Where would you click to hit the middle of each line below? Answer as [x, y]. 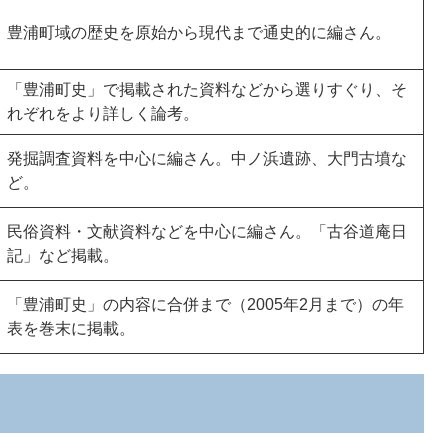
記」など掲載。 [63, 255]
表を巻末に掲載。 [71, 328]
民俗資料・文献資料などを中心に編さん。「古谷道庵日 [207, 231]
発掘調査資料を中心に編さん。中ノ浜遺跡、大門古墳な [207, 158]
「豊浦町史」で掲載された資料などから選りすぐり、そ [207, 89]
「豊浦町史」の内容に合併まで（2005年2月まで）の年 [205, 304]
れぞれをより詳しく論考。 [103, 113]
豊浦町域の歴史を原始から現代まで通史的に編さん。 [199, 32]
